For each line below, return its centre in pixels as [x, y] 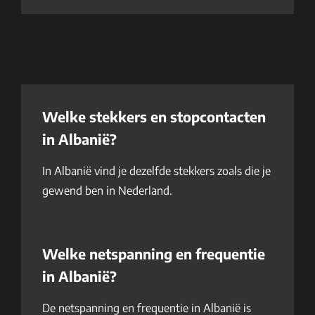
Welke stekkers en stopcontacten [154, 116]
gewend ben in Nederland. [107, 191]
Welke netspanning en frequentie [154, 253]
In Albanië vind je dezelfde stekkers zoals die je [156, 171]
